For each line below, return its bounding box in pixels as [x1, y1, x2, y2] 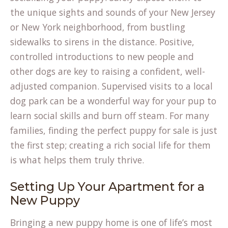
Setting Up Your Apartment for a [10, 179, 205, 194]
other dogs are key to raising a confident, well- [10, 65, 205, 77]
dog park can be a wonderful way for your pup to [10, 95, 216, 107]
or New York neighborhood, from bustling [10, 21, 185, 33]
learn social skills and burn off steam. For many [10, 109, 209, 122]
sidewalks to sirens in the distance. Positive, [10, 36, 194, 48]
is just [189, 124, 217, 136]
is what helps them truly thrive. [10, 154, 144, 166]
